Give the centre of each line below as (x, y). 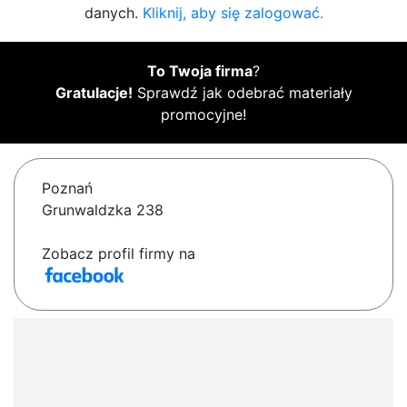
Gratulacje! (94, 93)
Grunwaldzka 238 (103, 210)
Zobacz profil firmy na (119, 254)
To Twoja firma (200, 71)
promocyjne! (203, 115)
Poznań (67, 189)
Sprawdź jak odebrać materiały (242, 93)
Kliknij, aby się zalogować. (233, 13)
